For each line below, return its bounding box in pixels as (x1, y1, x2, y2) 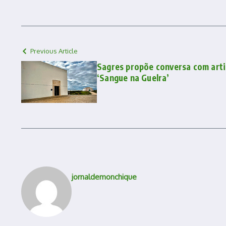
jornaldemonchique (72, 172, 137, 182)
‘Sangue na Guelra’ (97, 72, 169, 83)
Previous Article (30, 46, 78, 55)
